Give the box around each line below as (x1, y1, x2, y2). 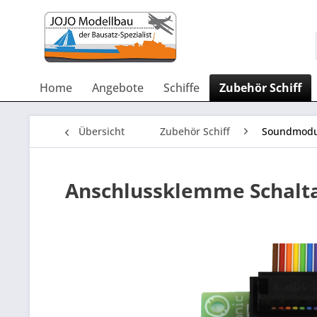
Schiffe (163, 80, 200, 96)
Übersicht (79, 125, 125, 138)
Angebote (92, 80, 144, 96)
